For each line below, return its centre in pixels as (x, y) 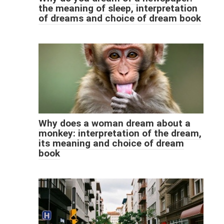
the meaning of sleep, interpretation (118, 8)
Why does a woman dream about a (114, 123)
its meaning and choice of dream (111, 143)
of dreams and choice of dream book (119, 18)
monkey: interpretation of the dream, (120, 133)
